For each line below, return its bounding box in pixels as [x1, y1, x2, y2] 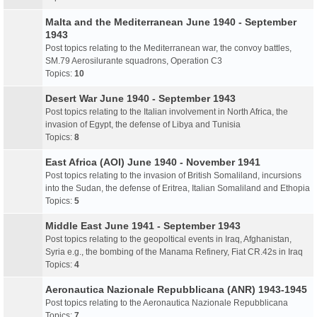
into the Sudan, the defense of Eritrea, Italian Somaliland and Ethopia [45, 183, 310, 193]
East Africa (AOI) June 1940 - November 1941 [45, 156, 260, 168]
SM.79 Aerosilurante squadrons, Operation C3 [45, 56, 222, 66]
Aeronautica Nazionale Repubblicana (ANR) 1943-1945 [45, 284, 307, 295]
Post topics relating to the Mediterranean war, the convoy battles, [45, 43, 292, 53]
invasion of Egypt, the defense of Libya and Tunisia [45, 120, 241, 129]
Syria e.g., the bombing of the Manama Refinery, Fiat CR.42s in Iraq [45, 247, 303, 257]
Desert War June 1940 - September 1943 [45, 93, 236, 104]
